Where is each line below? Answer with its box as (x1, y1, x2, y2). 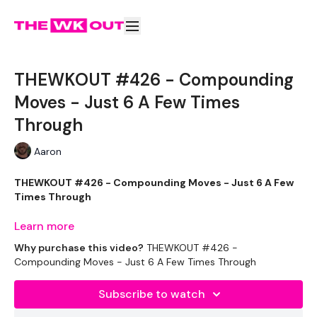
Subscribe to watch (98, 286, 205, 301)
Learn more (14, 218, 74, 234)
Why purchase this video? (14, 241, 144, 254)
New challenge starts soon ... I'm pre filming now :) (14, 232, 264, 246)
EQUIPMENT (14, 289, 74, 302)
